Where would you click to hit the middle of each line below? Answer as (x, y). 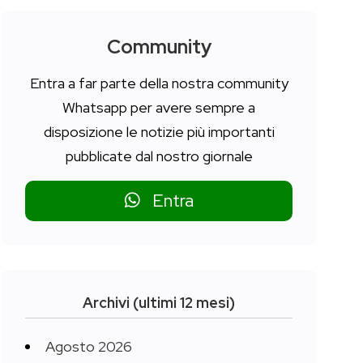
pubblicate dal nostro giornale (159, 156)
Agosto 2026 (89, 346)
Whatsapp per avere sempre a (159, 107)
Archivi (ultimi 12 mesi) (159, 302)
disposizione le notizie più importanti (159, 131)
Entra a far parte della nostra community (159, 83)
